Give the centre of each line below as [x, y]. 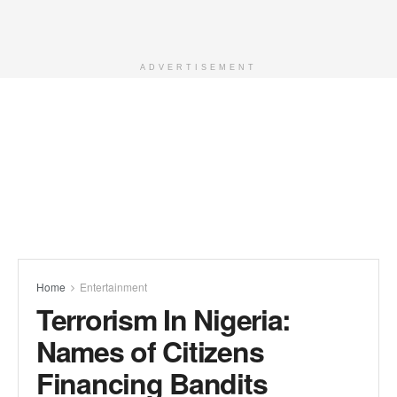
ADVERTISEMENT [198, 67]
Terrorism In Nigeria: [164, 319]
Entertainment [113, 287]
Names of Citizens [150, 351]
